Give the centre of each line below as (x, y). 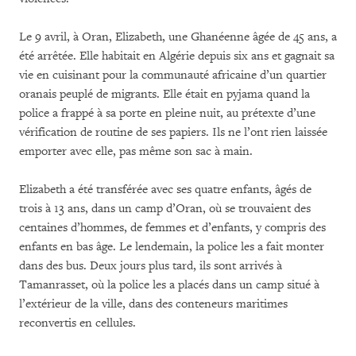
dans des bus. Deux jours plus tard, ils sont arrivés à (151, 265)
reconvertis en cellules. (77, 323)
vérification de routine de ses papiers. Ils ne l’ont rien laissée (173, 132)
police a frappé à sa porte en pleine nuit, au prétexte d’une (167, 113)
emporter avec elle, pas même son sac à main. (136, 151)
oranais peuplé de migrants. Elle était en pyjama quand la (164, 94)
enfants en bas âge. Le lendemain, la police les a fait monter (172, 246)
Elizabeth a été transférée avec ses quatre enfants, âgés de (165, 189)
